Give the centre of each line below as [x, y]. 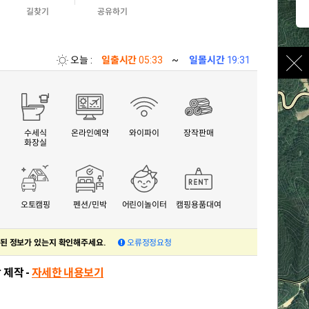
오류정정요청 [148, 243]
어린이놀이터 [144, 205]
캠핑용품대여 [199, 205]
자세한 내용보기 [68, 273]
